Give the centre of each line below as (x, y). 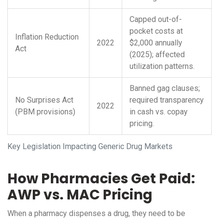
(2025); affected (157, 55)
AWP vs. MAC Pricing (80, 195)
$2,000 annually (156, 43)
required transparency (167, 100)
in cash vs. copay (159, 112)
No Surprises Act (44, 100)
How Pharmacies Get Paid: (101, 179)
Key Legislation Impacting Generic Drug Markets (90, 147)
